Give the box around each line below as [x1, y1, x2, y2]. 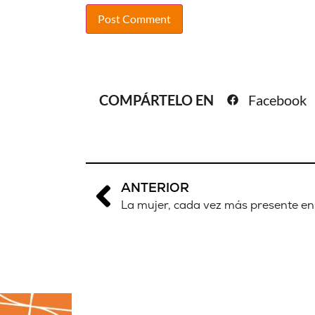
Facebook [248, 91, 307, 109]
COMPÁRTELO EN [99, 91, 217, 109]
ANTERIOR [121, 179, 189, 196]
